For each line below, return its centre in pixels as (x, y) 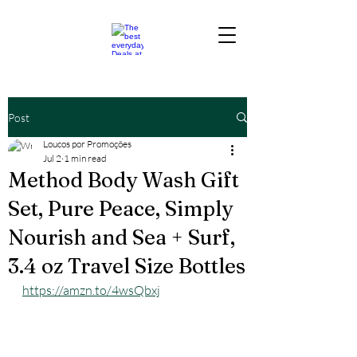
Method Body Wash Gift (124, 180)
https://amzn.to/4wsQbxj (91, 290)
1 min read (85, 158)
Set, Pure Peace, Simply (120, 209)
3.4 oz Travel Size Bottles (127, 266)
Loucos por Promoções (87, 144)
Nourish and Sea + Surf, (122, 237)
